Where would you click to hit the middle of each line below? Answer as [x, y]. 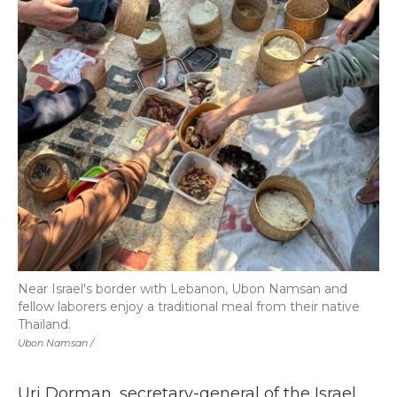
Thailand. [44, 324]
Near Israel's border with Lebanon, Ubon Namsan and [183, 289]
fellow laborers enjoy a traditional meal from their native [189, 307]
